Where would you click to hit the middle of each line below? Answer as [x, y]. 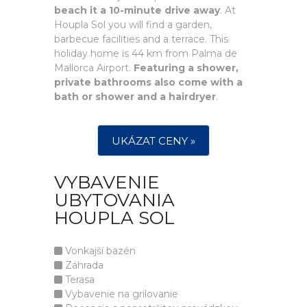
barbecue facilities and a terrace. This [141, 39]
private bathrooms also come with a [148, 82]
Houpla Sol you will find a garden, [133, 25]
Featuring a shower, [186, 68]
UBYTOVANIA [114, 200]
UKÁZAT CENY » [153, 141]
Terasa [78, 280]
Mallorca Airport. [94, 68]
